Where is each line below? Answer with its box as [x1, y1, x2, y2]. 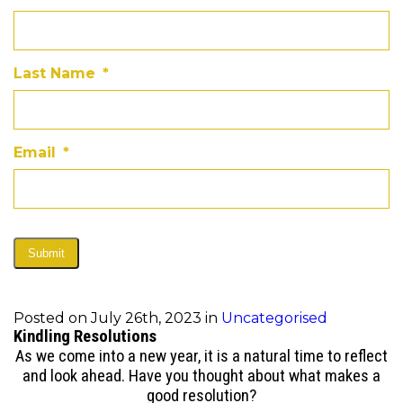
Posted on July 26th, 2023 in [13, 309, 221, 327]
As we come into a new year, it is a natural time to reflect [15, 345, 388, 366]
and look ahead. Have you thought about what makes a [22, 365, 381, 386]
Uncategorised [221, 309, 327, 327]
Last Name [13, 64, 95, 82]
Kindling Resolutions [13, 326, 157, 346]
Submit [28, 246, 65, 260]
